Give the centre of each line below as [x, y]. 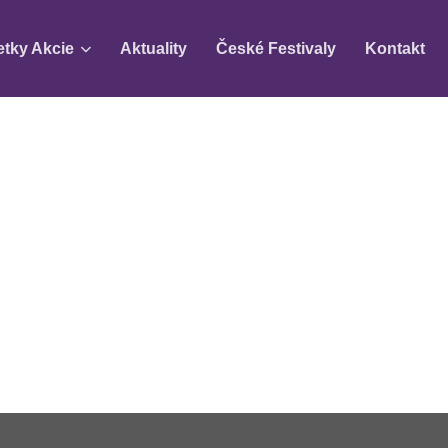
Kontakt [394, 48]
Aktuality [154, 48]
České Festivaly [275, 48]
